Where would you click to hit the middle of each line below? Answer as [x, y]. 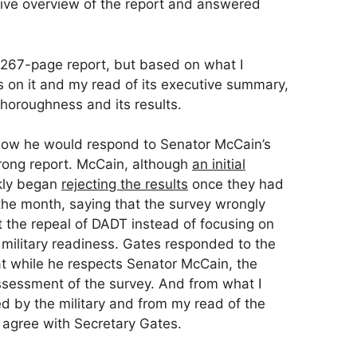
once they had [236, 184]
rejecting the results [125, 184]
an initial [219, 165]
